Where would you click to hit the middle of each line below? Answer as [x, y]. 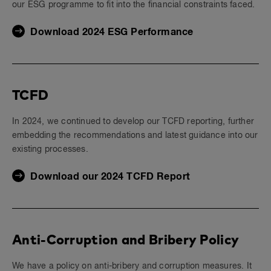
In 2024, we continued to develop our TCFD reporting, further [133, 122]
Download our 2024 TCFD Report [110, 177]
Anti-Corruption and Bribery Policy [126, 240]
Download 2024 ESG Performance [112, 32]
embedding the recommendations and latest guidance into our [135, 135]
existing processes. [50, 149]
